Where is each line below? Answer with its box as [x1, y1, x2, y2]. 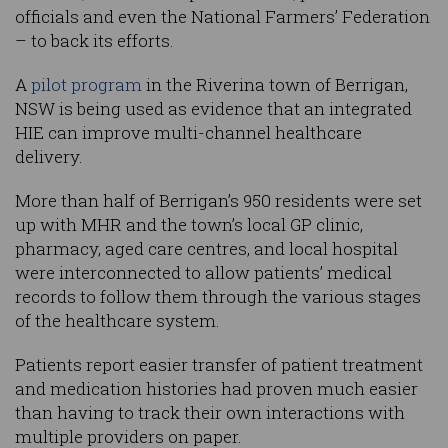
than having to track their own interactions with [15, 401, 405, 425]
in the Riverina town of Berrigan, [142, 73, 408, 97]
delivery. [15, 145, 83, 169]
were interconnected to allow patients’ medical [15, 261, 392, 285]
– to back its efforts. [15, 29, 174, 53]
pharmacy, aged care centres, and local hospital [15, 237, 398, 261]
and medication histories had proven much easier [15, 377, 418, 401]
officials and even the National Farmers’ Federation [15, 5, 430, 29]
